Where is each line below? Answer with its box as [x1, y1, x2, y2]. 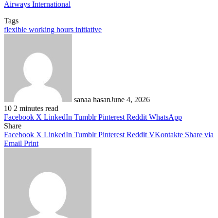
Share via [185, 130, 214, 139]
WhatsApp [149, 112, 182, 121]
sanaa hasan [74, 95, 110, 104]
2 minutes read [14, 104, 58, 112]
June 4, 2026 [110, 95, 150, 104]
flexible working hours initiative [4, 25, 102, 34]
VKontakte [149, 130, 183, 139]
